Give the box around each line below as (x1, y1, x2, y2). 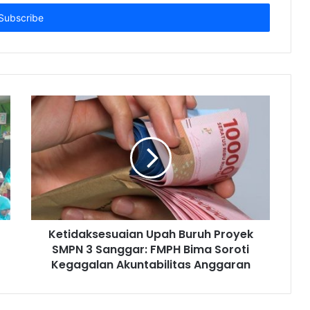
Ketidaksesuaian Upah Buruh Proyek (48, 226, 253, 243)
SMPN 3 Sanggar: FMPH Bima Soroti (52, 241, 249, 258)
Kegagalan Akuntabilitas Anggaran (51, 257, 250, 273)
